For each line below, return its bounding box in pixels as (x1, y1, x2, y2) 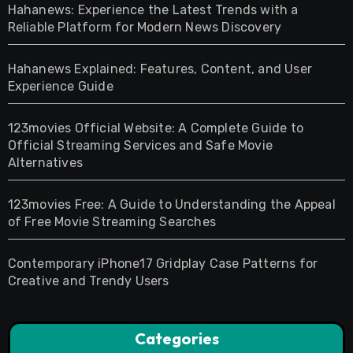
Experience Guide (7, 79, 113, 95)
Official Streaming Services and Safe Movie (7, 138, 273, 154)
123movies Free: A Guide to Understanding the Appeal (7, 197, 336, 213)
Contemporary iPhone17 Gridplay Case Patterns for (7, 256, 318, 272)
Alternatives (7, 155, 83, 171)
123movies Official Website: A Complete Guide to (7, 121, 303, 136)
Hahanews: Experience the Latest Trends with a (7, 2, 299, 18)
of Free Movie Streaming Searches (7, 214, 216, 230)
